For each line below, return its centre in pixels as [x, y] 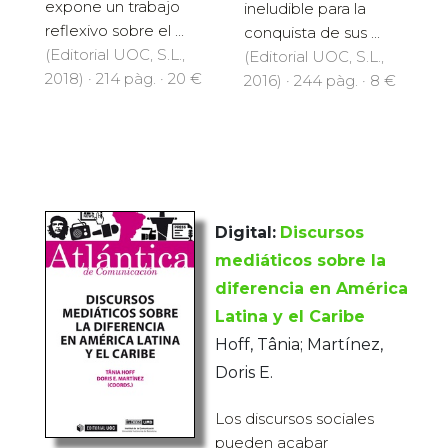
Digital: [245, 233]
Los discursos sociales [294, 419]
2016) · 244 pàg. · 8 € [320, 81]
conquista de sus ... [312, 33]
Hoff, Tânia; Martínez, [299, 345]
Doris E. [244, 373]
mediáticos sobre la [300, 261]
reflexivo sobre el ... [114, 31]
